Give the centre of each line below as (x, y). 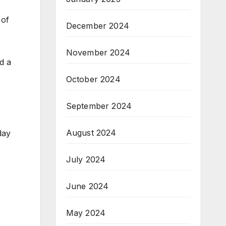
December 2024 (98, 26)
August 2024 (91, 133)
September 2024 (99, 106)
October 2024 (93, 79)
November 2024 (98, 52)
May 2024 (86, 213)
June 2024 (87, 186)
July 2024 (86, 159)
